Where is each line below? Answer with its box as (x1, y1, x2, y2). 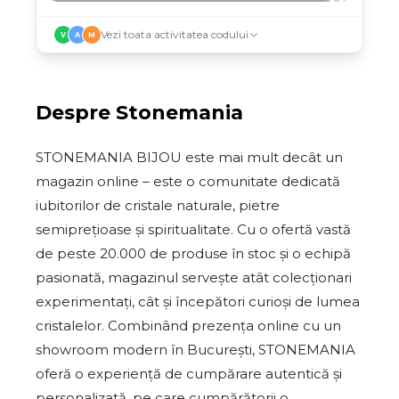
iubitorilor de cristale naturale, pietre (36, 197, 280, 214)
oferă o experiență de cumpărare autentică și (36, 365, 342, 382)
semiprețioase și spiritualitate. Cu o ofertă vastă (36, 221, 351, 238)
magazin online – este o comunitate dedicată (36, 173, 340, 190)
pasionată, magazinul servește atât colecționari (36, 269, 352, 286)
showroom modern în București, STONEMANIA (36, 341, 355, 358)
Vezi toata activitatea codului (101, 28, 248, 41)
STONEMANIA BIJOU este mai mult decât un (36, 149, 343, 166)
